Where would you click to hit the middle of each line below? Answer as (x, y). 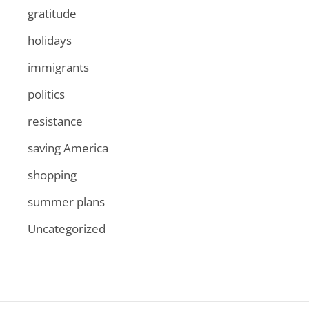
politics (46, 94)
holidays (50, 40)
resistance (55, 121)
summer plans (66, 201)
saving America (68, 148)
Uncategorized (67, 228)
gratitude (52, 13)
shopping (52, 175)
